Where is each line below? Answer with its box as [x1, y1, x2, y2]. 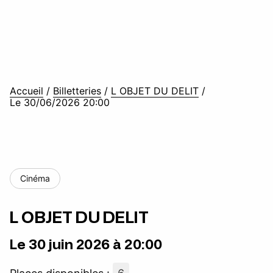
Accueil [10, 85, 43, 97]
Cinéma [20, 173, 50, 183]
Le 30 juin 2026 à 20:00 [10, 236, 163, 253]
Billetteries [53, 85, 101, 97]
